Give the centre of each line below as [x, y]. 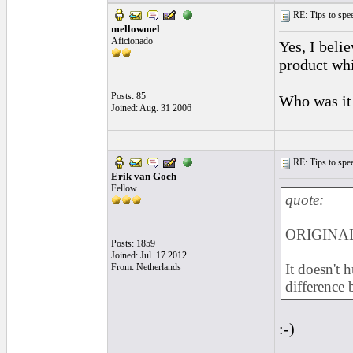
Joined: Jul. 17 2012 [149, 255]
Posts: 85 [128, 96]
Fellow [124, 188]
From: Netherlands [146, 267]
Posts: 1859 [133, 243]
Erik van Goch [144, 176]
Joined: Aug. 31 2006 [151, 108]
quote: [305, 200]
